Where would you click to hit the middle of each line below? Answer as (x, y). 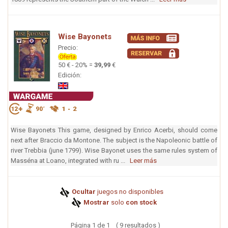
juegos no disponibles (130, 192)
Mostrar (95, 202)
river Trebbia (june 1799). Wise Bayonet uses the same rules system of (114, 151)
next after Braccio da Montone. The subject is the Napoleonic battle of (114, 140)
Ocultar (83, 192)
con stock (141, 202)
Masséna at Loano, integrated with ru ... (70, 161)
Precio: (68, 47)
